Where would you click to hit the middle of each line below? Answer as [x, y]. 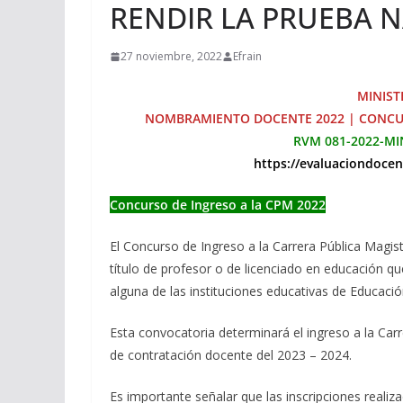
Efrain [247, 57]
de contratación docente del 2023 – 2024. [231, 355]
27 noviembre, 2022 [171, 57]
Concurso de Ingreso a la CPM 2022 [218, 205]
